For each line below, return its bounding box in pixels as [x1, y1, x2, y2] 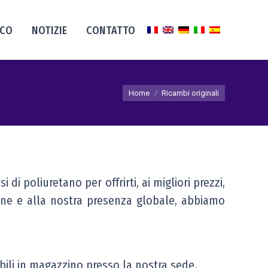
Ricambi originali [162, 88, 219, 98]
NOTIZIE [32, 24, 67, 37]
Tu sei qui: [123, 81, 165, 93]
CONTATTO [86, 24, 135, 37]
